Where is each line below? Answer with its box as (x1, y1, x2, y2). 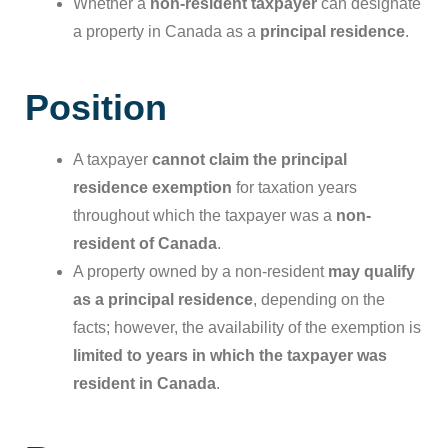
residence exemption (73, 179, 232, 196)
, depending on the (253, 291, 385, 308)
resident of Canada (73, 235, 217, 252)
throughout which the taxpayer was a (73, 207, 336, 224)
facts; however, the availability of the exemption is (73, 319, 421, 336)
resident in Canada (73, 375, 216, 392)
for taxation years (232, 179, 357, 196)
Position (25, 87, 167, 128)
